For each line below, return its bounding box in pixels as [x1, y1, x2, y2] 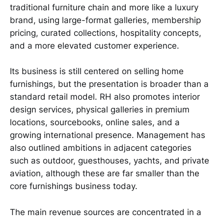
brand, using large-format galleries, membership [10, 15, 201, 25]
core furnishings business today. [10, 181, 137, 192]
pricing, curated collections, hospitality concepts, [10, 27, 201, 38]
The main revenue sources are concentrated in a [10, 207, 201, 217]
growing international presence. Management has [10, 130, 205, 140]
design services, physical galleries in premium [10, 105, 190, 115]
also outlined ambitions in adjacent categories [10, 143, 192, 153]
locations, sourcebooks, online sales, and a [10, 117, 180, 128]
